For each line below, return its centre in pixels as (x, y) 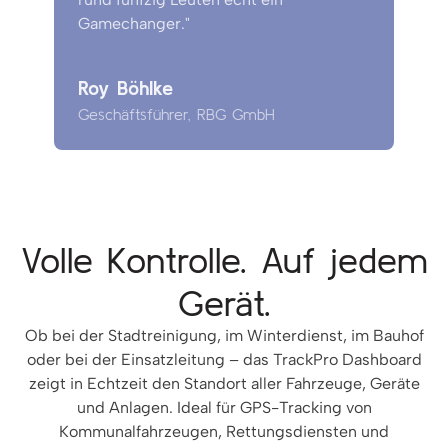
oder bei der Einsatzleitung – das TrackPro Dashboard (224, 360)
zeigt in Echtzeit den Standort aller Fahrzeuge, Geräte (224, 384)
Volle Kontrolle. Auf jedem (224, 260)
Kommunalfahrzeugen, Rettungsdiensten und (224, 432)
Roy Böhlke (125, 88)
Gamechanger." (134, 24)
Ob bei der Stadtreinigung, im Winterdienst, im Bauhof (224, 336)
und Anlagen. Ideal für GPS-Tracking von (224, 408)
